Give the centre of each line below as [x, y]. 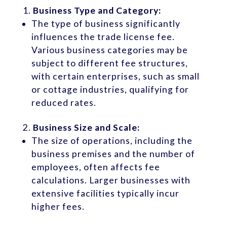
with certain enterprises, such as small [116, 76]
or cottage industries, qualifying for [110, 89]
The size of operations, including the [112, 140]
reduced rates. [64, 102]
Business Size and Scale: [86, 127]
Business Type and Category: [97, 10]
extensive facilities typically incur [106, 193]
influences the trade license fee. [103, 36]
